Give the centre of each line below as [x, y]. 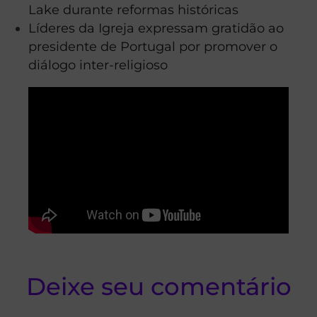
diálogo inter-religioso [98, 64]
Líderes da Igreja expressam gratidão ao [156, 28]
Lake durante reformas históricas [133, 9]
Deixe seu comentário [158, 287]
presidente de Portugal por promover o [153, 46]
